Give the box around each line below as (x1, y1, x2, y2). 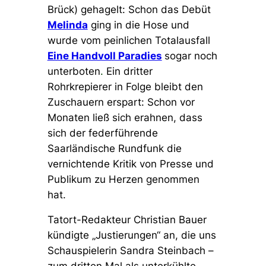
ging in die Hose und (87, 19, 189, 31)
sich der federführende (47, 127, 158, 140)
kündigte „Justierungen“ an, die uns (47, 229, 216, 242)
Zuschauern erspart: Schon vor (47, 96, 195, 109)
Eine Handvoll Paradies (47, 50, 162, 62)
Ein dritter (103, 65, 153, 78)
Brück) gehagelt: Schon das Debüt (47, 4, 211, 16)
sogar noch (164, 50, 217, 62)
